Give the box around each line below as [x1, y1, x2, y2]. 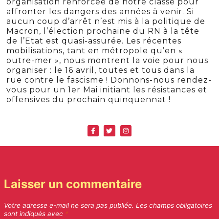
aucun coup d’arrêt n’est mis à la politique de [6, 16, 206, 26]
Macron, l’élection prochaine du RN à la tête [6, 26, 200, 36]
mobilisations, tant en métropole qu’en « [6, 45, 183, 55]
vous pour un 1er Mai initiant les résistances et [6, 85, 208, 94]
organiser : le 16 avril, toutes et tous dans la [6, 65, 195, 75]
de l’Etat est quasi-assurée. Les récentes [6, 36, 182, 45]
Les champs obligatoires [136, 201, 212, 210]
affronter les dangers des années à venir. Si [6, 6, 195, 16]
